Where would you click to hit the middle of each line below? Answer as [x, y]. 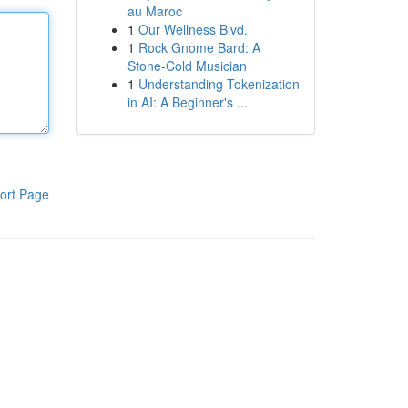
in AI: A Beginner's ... [187, 102]
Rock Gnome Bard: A [199, 47]
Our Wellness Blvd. [193, 29]
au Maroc [154, 11]
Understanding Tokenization [219, 84]
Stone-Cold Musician [187, 66]
